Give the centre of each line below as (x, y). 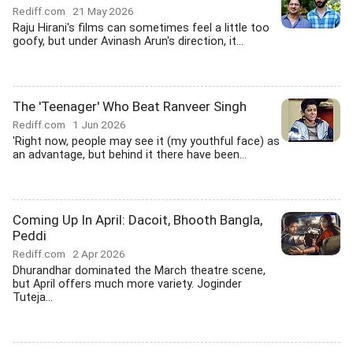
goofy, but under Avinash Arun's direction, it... (128, 41)
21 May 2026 (103, 11)
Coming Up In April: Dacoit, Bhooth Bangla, (137, 220)
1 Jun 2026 (99, 124)
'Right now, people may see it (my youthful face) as (146, 141)
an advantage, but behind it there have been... (130, 155)
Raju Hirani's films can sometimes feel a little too (141, 28)
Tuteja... (33, 297)
